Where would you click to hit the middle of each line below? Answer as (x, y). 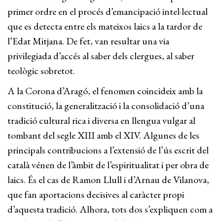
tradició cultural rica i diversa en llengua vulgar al (101, 120)
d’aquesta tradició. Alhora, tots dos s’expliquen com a (110, 209)
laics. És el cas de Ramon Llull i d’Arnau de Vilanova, (108, 180)
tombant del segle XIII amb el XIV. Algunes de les (103, 135)
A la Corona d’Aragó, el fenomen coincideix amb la (105, 91)
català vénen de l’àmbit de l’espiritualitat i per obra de (108, 165)
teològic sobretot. (41, 71)
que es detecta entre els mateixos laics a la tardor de (105, 26)
